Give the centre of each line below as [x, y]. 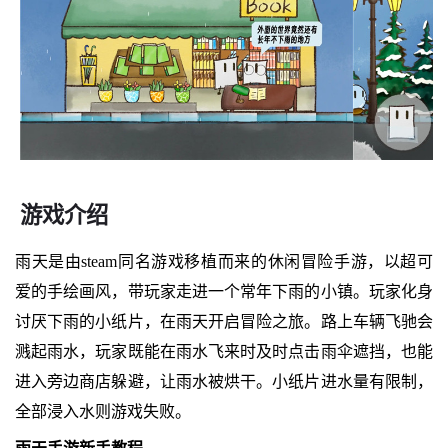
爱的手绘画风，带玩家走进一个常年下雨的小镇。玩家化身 [224, 291]
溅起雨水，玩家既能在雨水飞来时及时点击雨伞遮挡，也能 [224, 351]
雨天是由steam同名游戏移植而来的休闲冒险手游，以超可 [224, 261]
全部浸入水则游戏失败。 [102, 411]
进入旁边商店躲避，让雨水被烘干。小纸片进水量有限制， [224, 381]
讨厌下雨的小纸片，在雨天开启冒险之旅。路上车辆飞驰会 [224, 321]
